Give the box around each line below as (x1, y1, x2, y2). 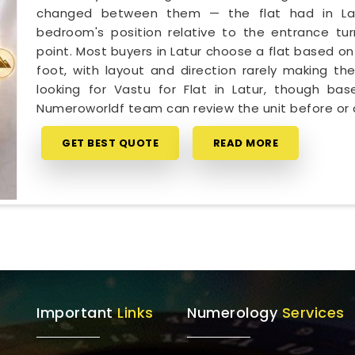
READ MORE (212, 136, 279, 151)
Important (36, 302, 117, 323)
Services (277, 302, 345, 323)
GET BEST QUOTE (62, 136, 159, 151)
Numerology (187, 302, 277, 323)
